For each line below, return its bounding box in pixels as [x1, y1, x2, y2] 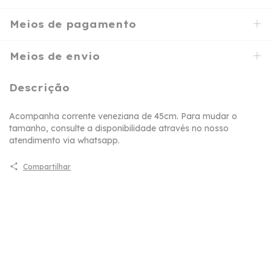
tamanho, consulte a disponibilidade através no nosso [9, 122, 229, 134]
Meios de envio [10, 50, 100, 63]
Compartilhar [22, 162, 71, 171]
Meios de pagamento [10, 18, 136, 31]
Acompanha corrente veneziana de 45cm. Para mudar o [9, 110, 237, 122]
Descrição [9, 82, 70, 94]
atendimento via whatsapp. [9, 134, 120, 146]
